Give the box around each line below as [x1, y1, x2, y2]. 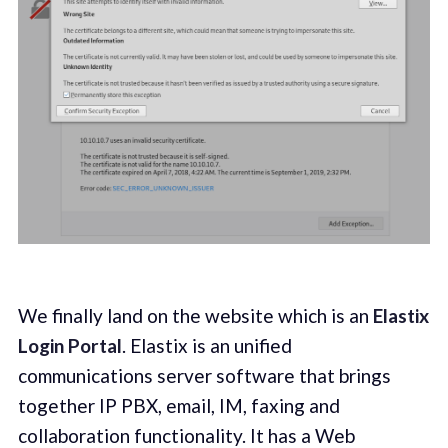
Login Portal [17, 333, 122, 357]
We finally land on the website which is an [17, 303, 373, 327]
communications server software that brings [17, 363, 391, 387]
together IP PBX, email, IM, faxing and [17, 393, 340, 417]
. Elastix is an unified [121, 333, 292, 357]
